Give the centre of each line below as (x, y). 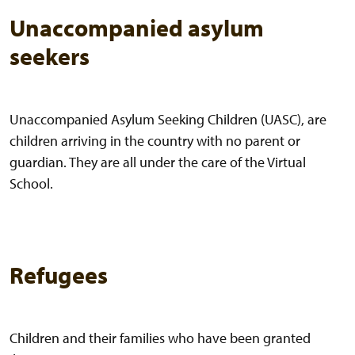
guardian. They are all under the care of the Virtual (158, 162)
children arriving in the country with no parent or (155, 141)
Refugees (59, 275)
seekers (50, 57)
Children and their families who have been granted (160, 338)
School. (31, 184)
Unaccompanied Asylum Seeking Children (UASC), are (168, 120)
